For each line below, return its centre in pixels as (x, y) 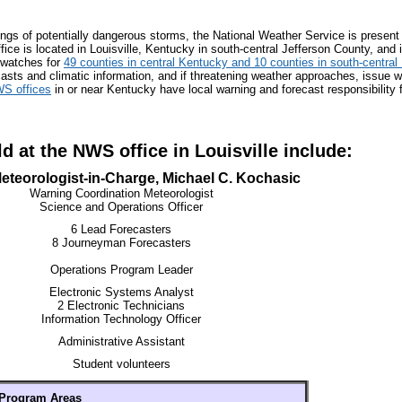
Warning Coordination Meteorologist (121, 193)
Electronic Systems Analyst (121, 292)
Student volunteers (121, 364)
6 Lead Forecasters (121, 229)
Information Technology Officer (121, 319)
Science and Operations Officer (121, 207)
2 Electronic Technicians (121, 306)
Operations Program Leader (121, 270)
